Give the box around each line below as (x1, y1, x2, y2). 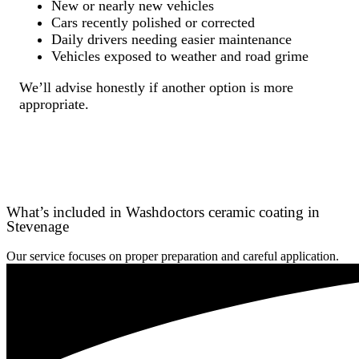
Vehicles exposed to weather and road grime (51, 48, 309, 65)
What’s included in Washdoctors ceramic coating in (6, 203, 320, 220)
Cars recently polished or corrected (51, 14, 255, 31)
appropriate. (19, 96, 89, 113)
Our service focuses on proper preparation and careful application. (6, 248, 339, 263)
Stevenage (6, 217, 69, 235)
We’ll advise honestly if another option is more (19, 79, 293, 96)
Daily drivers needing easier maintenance (51, 31, 292, 48)
